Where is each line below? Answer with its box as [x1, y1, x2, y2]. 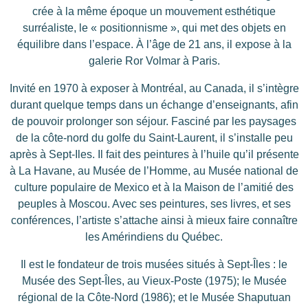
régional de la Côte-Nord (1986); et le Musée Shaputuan [17, 291, 291, 304]
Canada [203, 82, 243, 95]
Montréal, [140, 82, 189, 95]
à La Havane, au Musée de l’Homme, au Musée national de [10, 165, 298, 177]
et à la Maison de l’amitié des [149, 181, 294, 194]
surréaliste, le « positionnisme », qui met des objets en [22, 22, 286, 34]
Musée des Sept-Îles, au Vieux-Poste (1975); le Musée [21, 275, 287, 287]
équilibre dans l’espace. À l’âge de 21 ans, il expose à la [16, 38, 291, 51]
